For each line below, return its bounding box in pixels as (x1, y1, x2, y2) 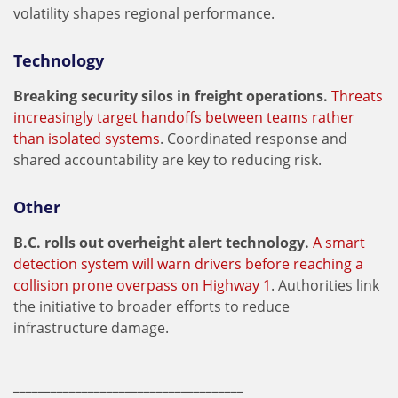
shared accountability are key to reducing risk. (13, 150, 322, 170)
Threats (331, 86, 383, 106)
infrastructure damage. (13, 318, 169, 338)
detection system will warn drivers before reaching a (13, 254, 363, 274)
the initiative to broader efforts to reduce (13, 297, 290, 316)
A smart (313, 233, 365, 252)
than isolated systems (13, 129, 160, 148)
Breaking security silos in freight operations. (13, 86, 331, 106)
